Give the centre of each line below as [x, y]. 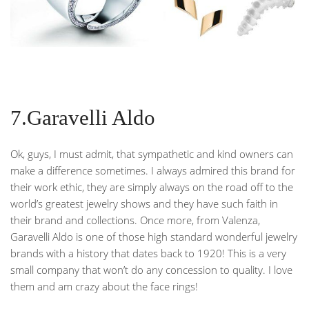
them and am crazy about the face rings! [104, 286]
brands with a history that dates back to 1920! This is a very [148, 253]
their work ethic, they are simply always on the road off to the [152, 187]
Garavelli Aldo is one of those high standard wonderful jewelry [154, 236]
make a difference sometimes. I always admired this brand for [153, 170]
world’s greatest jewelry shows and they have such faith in [144, 203]
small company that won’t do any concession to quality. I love [151, 269]
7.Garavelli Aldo [83, 118]
